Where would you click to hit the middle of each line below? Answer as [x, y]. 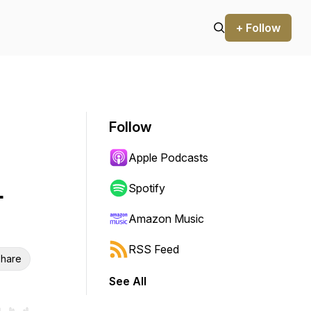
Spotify [147, 188]
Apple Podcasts [168, 158]
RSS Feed [154, 249]
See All [128, 281]
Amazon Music [166, 219]
